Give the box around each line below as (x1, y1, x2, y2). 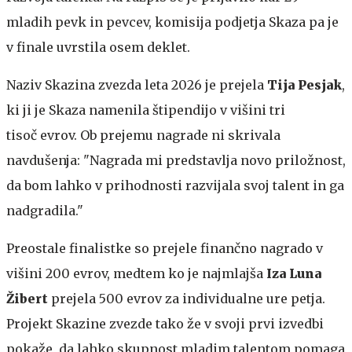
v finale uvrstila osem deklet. (6, 38, 190, 55)
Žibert (6, 290, 48, 306)
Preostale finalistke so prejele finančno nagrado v (6, 240, 323, 256)
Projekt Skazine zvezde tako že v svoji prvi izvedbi (6, 315, 324, 332)
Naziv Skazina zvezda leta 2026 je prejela (6, 76, 267, 93)
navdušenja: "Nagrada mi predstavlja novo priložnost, (6, 152, 346, 168)
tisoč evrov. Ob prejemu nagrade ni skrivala (6, 126, 280, 143)
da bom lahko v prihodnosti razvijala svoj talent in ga (6, 177, 344, 193)
